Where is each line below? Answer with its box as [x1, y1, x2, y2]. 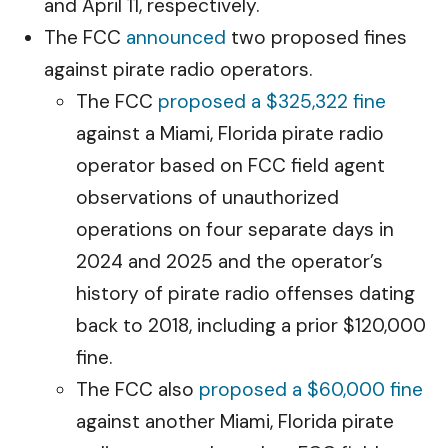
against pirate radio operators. [44, 57, 317, 82]
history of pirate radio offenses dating [76, 281, 415, 306]
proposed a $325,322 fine [158, 89, 386, 114]
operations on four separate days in [76, 217, 394, 242]
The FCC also [76, 377, 199, 402]
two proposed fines [226, 25, 407, 50]
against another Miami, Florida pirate [76, 409, 394, 434]
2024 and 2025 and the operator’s [76, 249, 383, 274]
